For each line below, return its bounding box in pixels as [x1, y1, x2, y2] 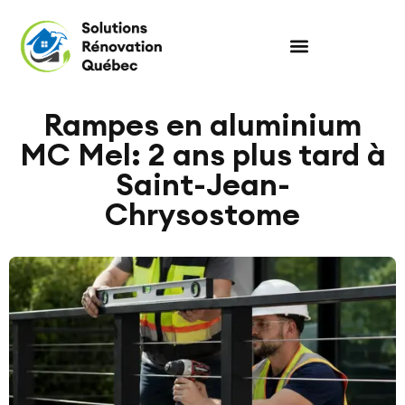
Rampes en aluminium [43, 105, 362, 144]
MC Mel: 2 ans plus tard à [19, 135, 386, 174]
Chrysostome [105, 194, 300, 233]
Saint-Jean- [115, 165, 290, 203]
